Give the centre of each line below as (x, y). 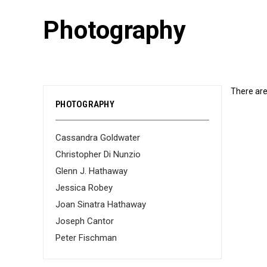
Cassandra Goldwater (98, 138)
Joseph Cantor (85, 221)
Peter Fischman (86, 238)
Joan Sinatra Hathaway (101, 204)
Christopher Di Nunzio (98, 154)
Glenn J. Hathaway (91, 171)
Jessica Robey (84, 188)
